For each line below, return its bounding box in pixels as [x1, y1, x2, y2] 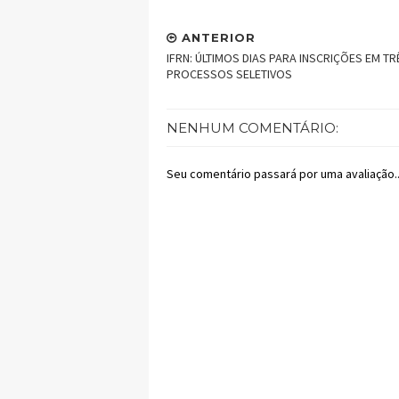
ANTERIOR [177, 30, 256, 45]
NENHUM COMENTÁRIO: [167, 119, 338, 137]
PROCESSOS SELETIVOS [167, 66, 292, 83]
